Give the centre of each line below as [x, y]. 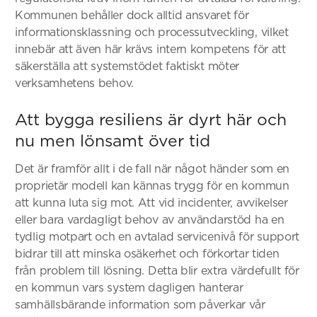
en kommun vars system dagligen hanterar [129, 287]
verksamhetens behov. [74, 83]
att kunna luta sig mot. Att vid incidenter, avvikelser [151, 202]
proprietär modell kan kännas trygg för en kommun [152, 185]
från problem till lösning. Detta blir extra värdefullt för [157, 270]
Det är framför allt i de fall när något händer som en [152, 168]
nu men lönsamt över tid [113, 140]
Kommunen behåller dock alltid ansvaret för [132, 15]
